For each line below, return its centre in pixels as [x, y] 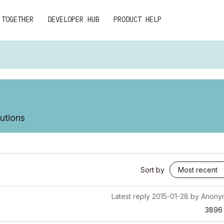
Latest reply [131, 196]
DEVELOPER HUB [73, 19]
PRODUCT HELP [137, 19]
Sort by [152, 169]
